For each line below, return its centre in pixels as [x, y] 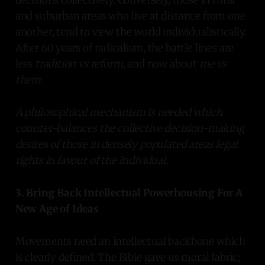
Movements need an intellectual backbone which [130, 241]
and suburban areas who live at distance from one [130, 16]
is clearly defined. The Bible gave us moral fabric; [128, 257]
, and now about [161, 64]
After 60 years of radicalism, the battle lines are [125, 48]
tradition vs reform [79, 64]
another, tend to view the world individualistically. [131, 32]
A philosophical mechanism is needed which [119, 112]
